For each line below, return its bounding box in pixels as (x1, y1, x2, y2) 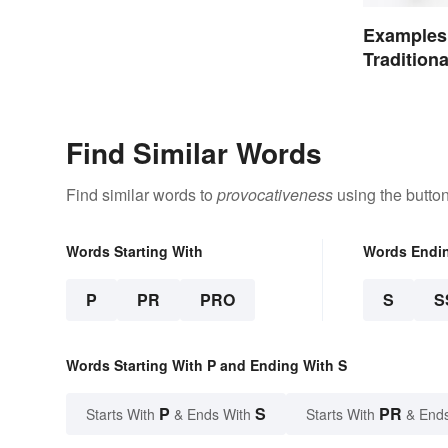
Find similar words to (66, 183, 217, 207)
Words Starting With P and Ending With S (66, 355, 347, 376)
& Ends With (170, 404, 255, 425)
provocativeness (217, 183, 333, 207)
